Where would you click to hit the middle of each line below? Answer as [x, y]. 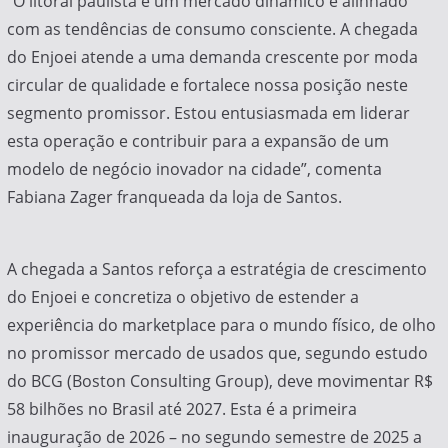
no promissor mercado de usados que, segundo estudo [217, 353]
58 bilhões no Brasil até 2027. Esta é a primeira [181, 409]
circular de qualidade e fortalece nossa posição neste [207, 85]
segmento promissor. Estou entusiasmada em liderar [208, 113]
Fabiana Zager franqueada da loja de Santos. [174, 197]
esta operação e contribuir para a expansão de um [197, 141]
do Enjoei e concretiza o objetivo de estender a [182, 297]
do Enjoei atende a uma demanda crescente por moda [212, 57]
